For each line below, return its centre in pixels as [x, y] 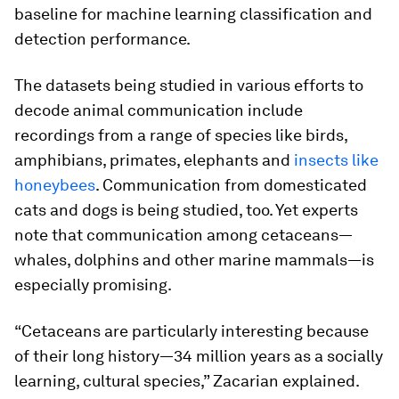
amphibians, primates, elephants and [154, 160]
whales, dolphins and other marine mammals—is [194, 260]
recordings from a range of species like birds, [181, 135]
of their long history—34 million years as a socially [199, 356]
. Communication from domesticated [231, 185]
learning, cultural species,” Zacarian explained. [187, 381]
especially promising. [93, 285]
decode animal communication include [159, 110]
